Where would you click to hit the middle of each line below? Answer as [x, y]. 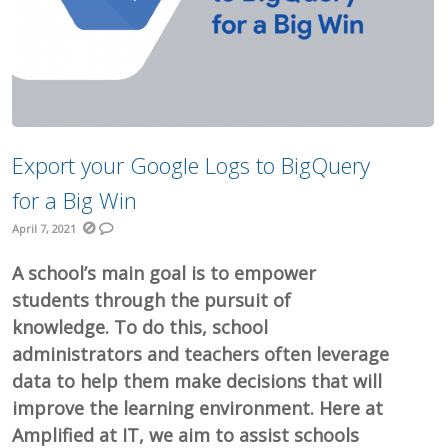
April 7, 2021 [44, 229]
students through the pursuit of [152, 300]
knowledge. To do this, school [140, 327]
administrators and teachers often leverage [201, 354]
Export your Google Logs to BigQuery [191, 165]
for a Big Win [75, 200]
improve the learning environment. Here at [198, 408]
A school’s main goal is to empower [164, 273]
